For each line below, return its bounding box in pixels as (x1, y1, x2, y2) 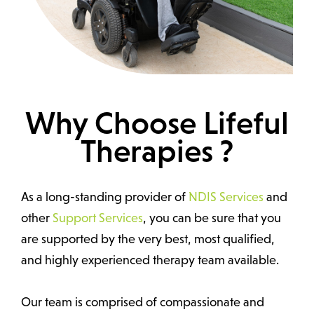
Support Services (53, 211, 143, 226)
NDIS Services (189, 190, 264, 205)
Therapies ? (81, 133, 233, 170)
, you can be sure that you (143, 211, 281, 226)
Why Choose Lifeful (25, 105, 289, 142)
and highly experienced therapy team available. (21, 253, 279, 268)
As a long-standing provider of (21, 190, 189, 205)
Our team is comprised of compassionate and (21, 295, 264, 310)
